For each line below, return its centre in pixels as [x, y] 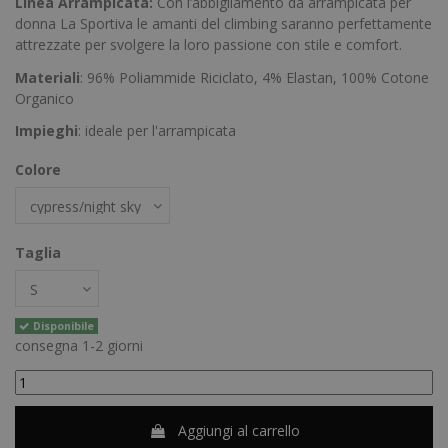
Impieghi [46, 130]
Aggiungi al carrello [238, 430]
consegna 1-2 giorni [79, 345]
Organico [44, 98]
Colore [38, 169]
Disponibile [62, 325]
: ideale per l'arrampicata [157, 130]
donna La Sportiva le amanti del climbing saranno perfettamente [223, 24]
